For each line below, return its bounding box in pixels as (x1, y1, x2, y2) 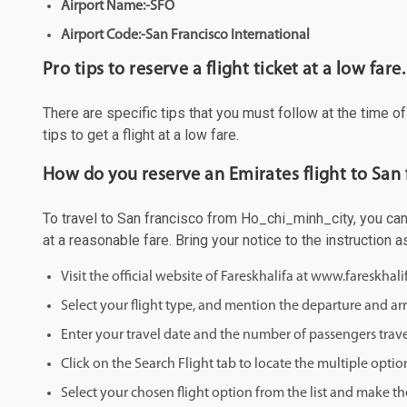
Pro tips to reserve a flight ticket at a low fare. (43, 60, 405, 79)
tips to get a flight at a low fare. (43, 125, 239, 144)
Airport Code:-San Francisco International (61, 27, 310, 43)
